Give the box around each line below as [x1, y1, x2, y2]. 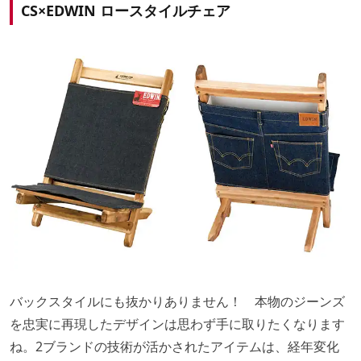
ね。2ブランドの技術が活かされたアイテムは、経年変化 [10, 337, 339, 355]
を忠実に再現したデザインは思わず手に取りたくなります [10, 314, 345, 333]
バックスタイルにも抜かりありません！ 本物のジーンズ [10, 292, 345, 310]
